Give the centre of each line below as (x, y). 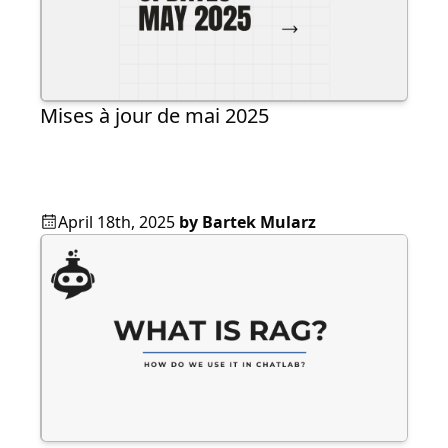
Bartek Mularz (259, 221)
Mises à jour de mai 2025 (154, 115)
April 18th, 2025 (116, 221)
